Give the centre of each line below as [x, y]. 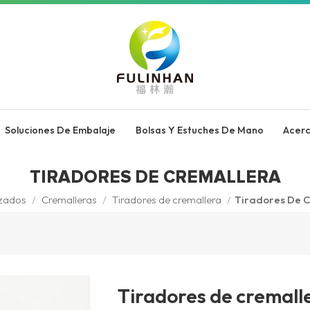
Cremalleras [69, 200]
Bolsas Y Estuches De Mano [199, 130]
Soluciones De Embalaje [61, 130]
